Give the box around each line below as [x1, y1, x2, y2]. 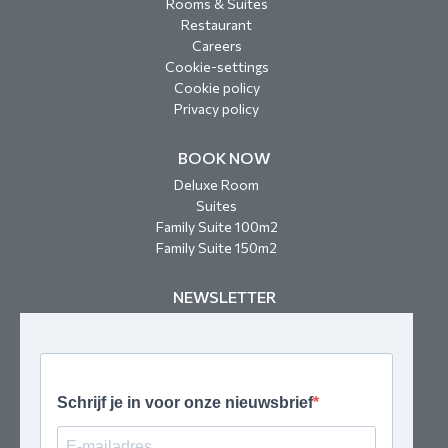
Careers [191, 37, 242, 54]
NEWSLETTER [172, 287, 276, 306]
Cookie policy [173, 79, 260, 96]
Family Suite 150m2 [156, 239, 277, 256]
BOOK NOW [178, 148, 270, 167]
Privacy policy [174, 100, 259, 117]
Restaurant [181, 16, 252, 33]
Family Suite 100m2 [155, 218, 278, 235]
